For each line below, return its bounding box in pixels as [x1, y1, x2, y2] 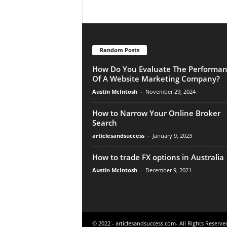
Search [92, 117, 117, 128]
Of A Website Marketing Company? [92, 73, 220, 84]
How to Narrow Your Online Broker [92, 107, 220, 118]
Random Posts [99, 46, 139, 54]
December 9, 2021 [145, 166, 192, 174]
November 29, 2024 [145, 87, 196, 95]
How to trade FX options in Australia [92, 152, 224, 162]
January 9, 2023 [152, 131, 192, 139]
